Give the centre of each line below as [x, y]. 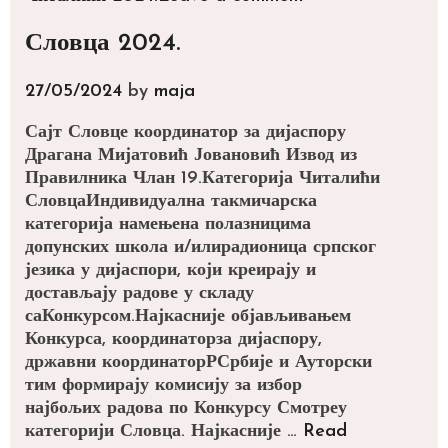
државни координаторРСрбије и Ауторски [198, 362]
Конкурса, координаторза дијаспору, [173, 339]
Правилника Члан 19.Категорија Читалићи [202, 178]
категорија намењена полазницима [168, 224]
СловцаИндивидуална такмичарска [171, 201]
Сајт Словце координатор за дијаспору [185, 132]
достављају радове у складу [139, 293]
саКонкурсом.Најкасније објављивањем [188, 316]
